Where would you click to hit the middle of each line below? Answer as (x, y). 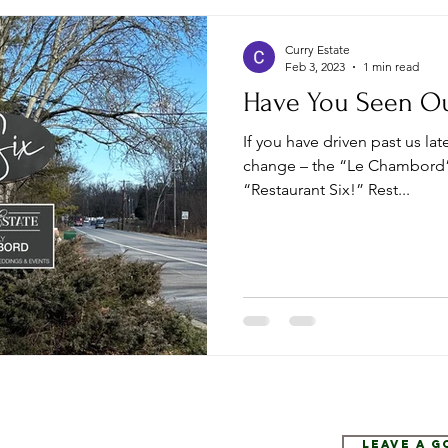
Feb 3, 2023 (315, 66)
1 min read (391, 66)
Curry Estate (317, 49)
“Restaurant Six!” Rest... (326, 189)
